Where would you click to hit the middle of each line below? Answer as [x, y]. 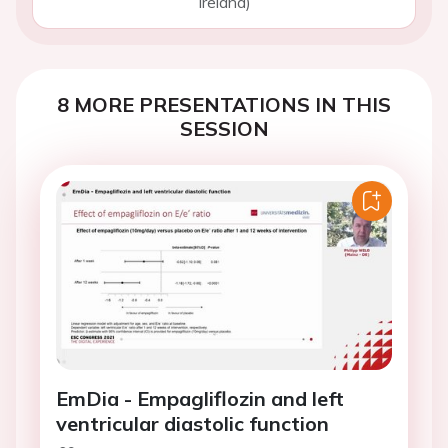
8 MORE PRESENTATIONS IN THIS [224, 104]
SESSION [224, 128]
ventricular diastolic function [192, 424]
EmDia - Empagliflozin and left [200, 399]
